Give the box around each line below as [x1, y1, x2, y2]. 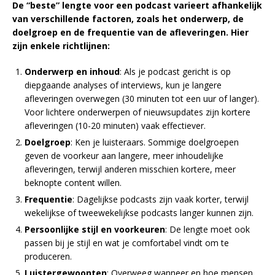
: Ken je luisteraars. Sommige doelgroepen [71, 136, 239, 148]
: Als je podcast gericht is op [120, 65, 231, 77]
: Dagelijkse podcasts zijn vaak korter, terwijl [72, 193, 249, 205]
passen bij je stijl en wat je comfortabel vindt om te [25, 236, 229, 249]
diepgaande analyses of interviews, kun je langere [25, 79, 222, 91]
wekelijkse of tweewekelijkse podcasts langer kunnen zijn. [25, 206, 254, 219]
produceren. [25, 250, 72, 262]
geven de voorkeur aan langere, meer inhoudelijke [25, 149, 223, 161]
